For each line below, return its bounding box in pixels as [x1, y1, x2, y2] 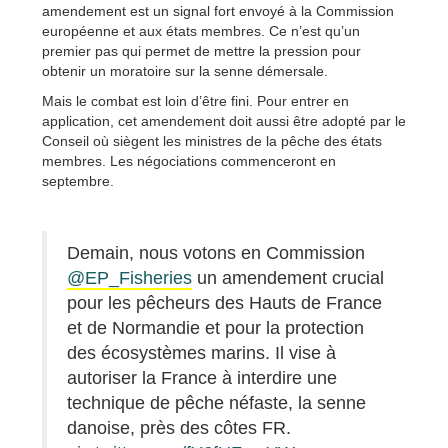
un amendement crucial [192, 267, 384, 288]
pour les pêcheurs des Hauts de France [67, 292, 382, 313]
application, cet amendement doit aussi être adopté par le [42, 112, 406, 129]
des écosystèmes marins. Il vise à [67, 342, 336, 363]
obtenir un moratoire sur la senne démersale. [42, 62, 328, 79]
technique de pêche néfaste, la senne [67, 392, 366, 413]
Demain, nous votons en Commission [67, 242, 365, 263]
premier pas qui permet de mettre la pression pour [42, 42, 361, 59]
